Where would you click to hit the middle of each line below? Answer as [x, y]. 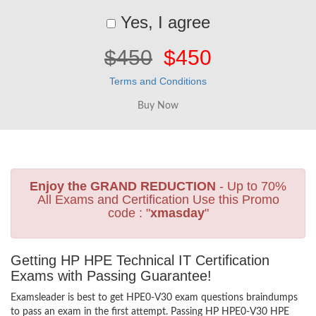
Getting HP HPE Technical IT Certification [140, 260]
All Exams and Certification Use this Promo [158, 200]
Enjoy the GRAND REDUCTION [123, 186]
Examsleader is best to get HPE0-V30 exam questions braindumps [154, 298]
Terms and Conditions [158, 81]
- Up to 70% [251, 186]
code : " [129, 213]
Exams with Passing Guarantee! [111, 276]
